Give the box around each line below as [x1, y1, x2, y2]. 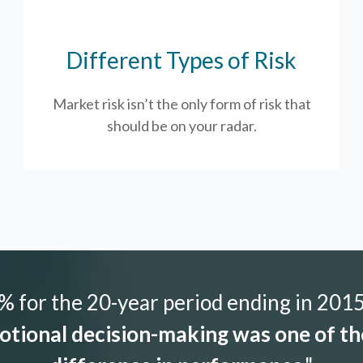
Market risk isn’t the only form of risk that [52, 94, 311, 113]
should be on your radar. [106, 116, 257, 135]
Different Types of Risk [66, 45, 297, 74]
